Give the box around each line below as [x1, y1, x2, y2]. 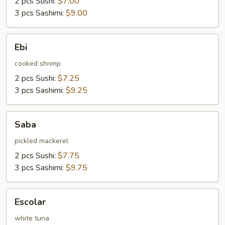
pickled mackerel [15, 136, 68, 146]
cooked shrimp [15, 59, 61, 68]
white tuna [15, 213, 49, 223]
